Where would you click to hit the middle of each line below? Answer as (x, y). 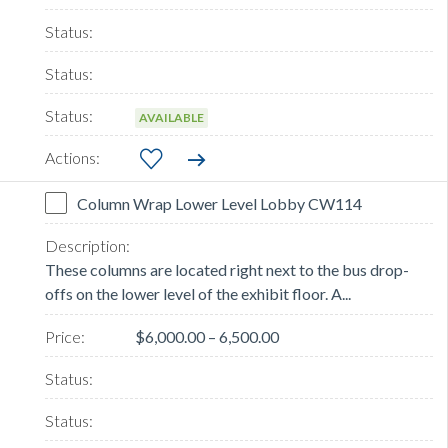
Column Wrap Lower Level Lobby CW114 (219, 204)
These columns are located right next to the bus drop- (227, 270)
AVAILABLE (171, 118)
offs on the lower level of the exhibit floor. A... (198, 294)
